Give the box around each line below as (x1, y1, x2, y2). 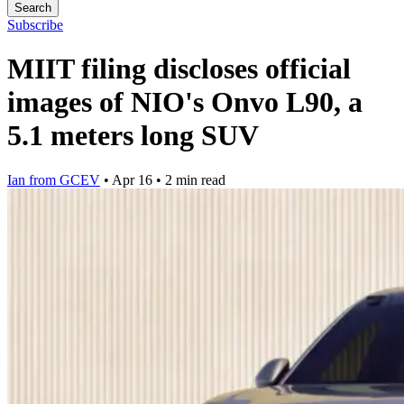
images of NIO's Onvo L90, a (7, 86, 363, 119)
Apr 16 (112, 171, 152, 188)
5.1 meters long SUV (7, 119, 259, 152)
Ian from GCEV (7, 171, 100, 188)
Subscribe (7, 17, 63, 32)
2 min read (165, 171, 225, 188)
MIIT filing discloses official (7, 52, 351, 86)
